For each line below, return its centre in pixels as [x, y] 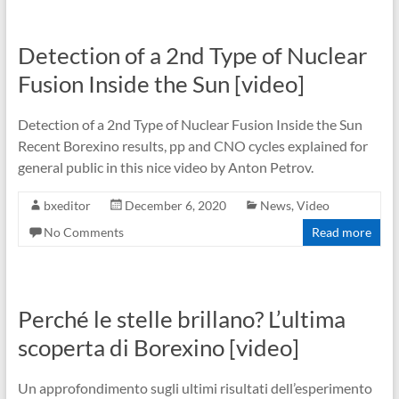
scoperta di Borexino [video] [158, 347]
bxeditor [67, 205]
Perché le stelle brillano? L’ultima [181, 319]
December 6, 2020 [175, 205]
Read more [342, 232]
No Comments [83, 232]
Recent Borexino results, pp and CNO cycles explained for [192, 146]
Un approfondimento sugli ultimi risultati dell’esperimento [195, 388]
